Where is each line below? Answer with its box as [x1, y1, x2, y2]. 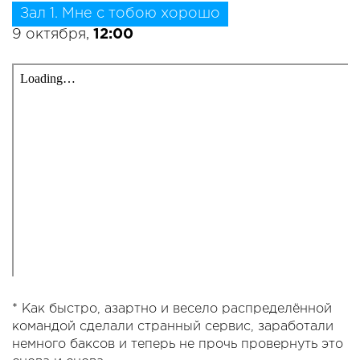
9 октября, [12, 28, 93, 42]
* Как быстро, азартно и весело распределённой [12, 303, 332, 316]
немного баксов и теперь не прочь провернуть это [12, 338, 343, 351]
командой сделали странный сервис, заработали [12, 321, 333, 333]
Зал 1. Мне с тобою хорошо [20, 7, 220, 21]
